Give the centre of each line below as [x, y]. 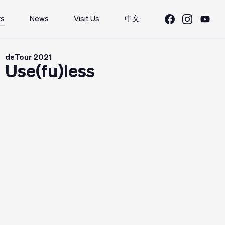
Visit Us [87, 19]
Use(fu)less [50, 73]
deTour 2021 [28, 58]
